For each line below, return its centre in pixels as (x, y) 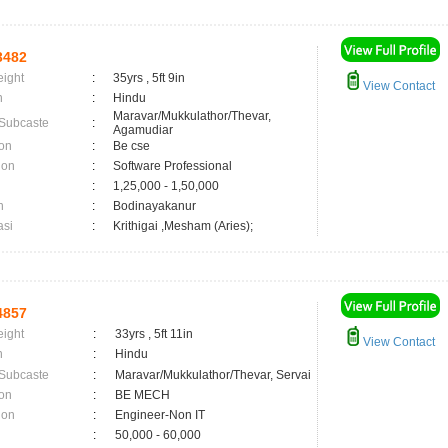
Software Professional (172, 166)
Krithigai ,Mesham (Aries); (183, 226)
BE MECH (142, 395)
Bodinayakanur (157, 206)
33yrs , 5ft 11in (154, 334)
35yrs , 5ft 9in (149, 78)
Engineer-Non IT (160, 415)
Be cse (131, 146)
